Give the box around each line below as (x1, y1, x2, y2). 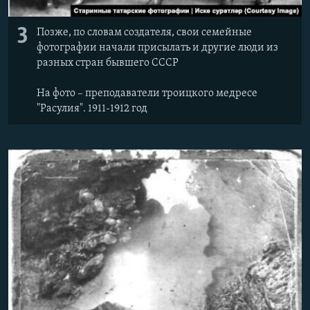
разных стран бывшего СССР (37, 57, 179, 69)
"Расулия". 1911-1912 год (37, 102, 147, 114)
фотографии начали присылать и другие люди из (37, 42, 278, 53)
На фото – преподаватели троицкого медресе (37, 87, 257, 99)
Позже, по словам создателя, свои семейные (37, 26, 252, 38)
